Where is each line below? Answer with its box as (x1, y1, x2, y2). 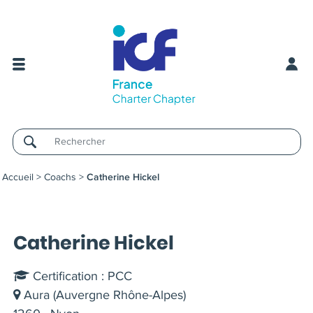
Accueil (1, 170, 34, 183)
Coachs (43, 170, 76, 183)
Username (11, 142, 68, 158)
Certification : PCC (29, 268, 132, 284)
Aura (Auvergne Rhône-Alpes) (20, 286, 186, 303)
